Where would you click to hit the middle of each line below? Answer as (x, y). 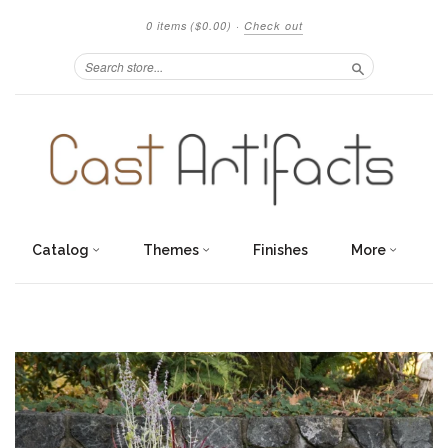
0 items (166, 25)
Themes (172, 249)
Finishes (280, 249)
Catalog (61, 249)
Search (377, 85)
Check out (273, 25)
